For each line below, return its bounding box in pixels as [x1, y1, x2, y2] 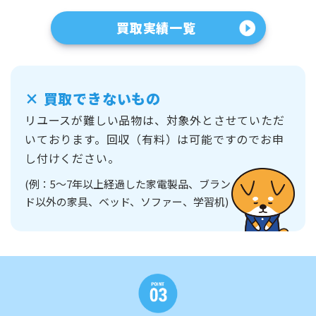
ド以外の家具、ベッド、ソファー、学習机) [25, 194, 229, 209]
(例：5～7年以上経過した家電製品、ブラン [25, 176, 231, 192]
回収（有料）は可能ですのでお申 [106, 130, 284, 148]
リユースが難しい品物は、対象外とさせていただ [25, 111, 285, 129]
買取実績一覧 [116, 18, 196, 37]
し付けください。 [25, 150, 120, 167]
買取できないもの [39, 88, 162, 109]
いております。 [25, 130, 107, 148]
